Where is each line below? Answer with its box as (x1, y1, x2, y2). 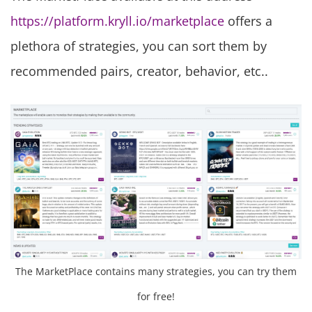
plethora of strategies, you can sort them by (10, 38, 267, 55)
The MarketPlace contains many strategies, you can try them (15, 265, 297, 279)
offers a (224, 13, 272, 30)
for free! (137, 290, 175, 304)
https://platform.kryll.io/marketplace (10, 13, 224, 30)
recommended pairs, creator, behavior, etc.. (10, 63, 268, 80)
